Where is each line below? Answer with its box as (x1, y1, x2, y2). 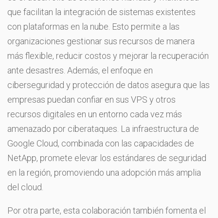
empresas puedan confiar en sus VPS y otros (7, 94, 176, 105)
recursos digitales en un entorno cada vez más (7, 109, 182, 119)
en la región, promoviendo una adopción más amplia (7, 167, 201, 178)
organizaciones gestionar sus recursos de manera (7, 36, 195, 46)
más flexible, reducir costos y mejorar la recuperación (7, 50, 209, 61)
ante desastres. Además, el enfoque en (7, 65, 153, 75)
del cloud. (7, 182, 43, 192)
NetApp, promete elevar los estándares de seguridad (7, 152, 206, 163)
